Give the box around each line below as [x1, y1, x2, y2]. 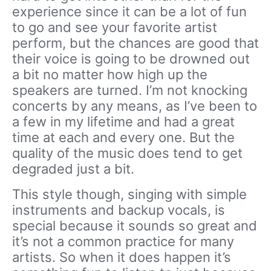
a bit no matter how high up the [12, 66, 207, 82]
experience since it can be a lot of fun [12, 3, 247, 19]
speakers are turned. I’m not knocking [12, 82, 247, 98]
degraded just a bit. [12, 160, 134, 177]
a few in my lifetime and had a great [12, 113, 235, 129]
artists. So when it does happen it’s [12, 249, 231, 265]
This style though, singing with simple [12, 186, 247, 202]
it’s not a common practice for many [12, 233, 234, 249]
